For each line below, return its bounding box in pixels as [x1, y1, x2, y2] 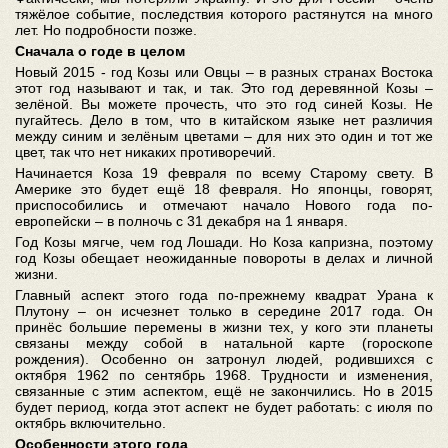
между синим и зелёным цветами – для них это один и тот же [15, 128, 433, 144]
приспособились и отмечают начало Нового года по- [15, 197, 433, 213]
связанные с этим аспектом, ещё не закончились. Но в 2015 [15, 383, 433, 399]
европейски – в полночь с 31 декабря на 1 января [15, 213, 344, 229]
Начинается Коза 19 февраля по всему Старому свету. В [15, 165, 433, 181]
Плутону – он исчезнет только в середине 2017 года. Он [15, 303, 433, 319]
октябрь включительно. [15, 415, 166, 431]
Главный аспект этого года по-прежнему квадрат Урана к [15, 287, 433, 303]
